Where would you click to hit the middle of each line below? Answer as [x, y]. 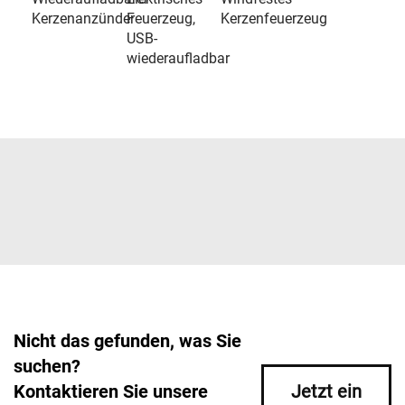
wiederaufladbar [178, 58]
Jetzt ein [327, 391]
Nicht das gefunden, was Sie [127, 341]
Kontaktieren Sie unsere [111, 391]
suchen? [47, 366]
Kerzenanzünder [83, 19]
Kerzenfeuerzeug [274, 19]
